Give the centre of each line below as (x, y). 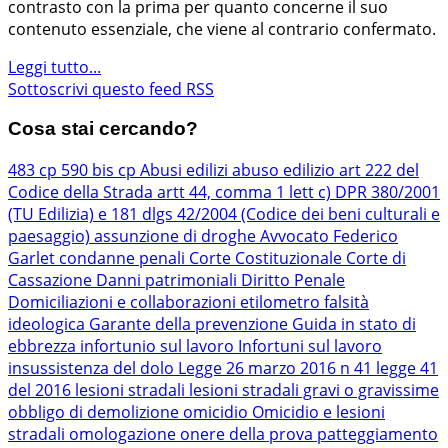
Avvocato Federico (329, 236)
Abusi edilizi (186, 170)
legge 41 (407, 368)
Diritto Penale (293, 280)
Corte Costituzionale (267, 258)
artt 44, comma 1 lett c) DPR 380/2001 (298, 192)
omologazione (124, 434)
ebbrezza (44, 346)
